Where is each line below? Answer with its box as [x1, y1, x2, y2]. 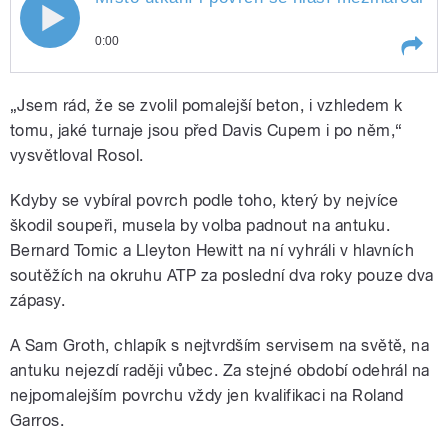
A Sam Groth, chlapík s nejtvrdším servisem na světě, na [10, 336, 430, 356]
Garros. [10, 411, 65, 431]
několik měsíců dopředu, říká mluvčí [83, 119, 353, 137]
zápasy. [10, 291, 66, 311]
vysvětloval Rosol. [10, 146, 144, 166]
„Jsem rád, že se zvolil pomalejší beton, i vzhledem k [10, 96, 403, 116]
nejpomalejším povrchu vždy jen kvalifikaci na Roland [10, 386, 404, 406]
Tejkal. [364, 80, 416, 100]
